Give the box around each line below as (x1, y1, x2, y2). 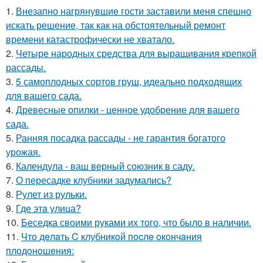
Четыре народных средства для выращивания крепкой (16, 46, 257, 60)
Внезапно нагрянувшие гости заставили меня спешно (16, 4, 251, 18)
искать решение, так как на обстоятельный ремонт (6, 18, 225, 32)
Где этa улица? (16, 201, 81, 215)
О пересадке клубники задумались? (16, 173, 171, 187)
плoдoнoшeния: (6, 243, 74, 257)
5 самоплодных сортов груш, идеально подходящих (16, 74, 242, 88)
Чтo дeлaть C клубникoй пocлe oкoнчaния (21, 229, 202, 243)
